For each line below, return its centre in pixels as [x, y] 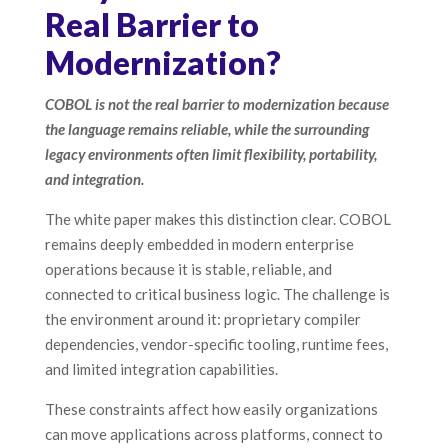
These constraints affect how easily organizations [211, 409]
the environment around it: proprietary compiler [202, 319]
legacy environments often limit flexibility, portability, [210, 154]
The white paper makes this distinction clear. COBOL [217, 219]
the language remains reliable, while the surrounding [206, 129]
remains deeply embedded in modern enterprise [199, 244]
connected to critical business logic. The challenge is [217, 294]
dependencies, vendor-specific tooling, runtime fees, [216, 344]
